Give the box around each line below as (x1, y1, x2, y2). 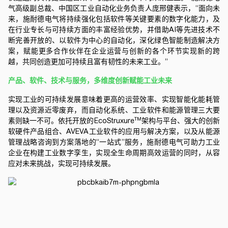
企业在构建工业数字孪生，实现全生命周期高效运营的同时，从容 (8, 149, 220, 157)
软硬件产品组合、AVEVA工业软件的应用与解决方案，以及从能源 (8, 127, 220, 135)
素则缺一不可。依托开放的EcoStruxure (8, 117, 134, 125)
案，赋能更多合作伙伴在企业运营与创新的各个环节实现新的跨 (8, 47, 220, 55)
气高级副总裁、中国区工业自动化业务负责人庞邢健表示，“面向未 (8, 4, 220, 12)
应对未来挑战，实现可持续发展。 (8, 159, 115, 167)
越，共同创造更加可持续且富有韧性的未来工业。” (8, 58, 168, 66)
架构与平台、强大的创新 (141, 117, 220, 125)
